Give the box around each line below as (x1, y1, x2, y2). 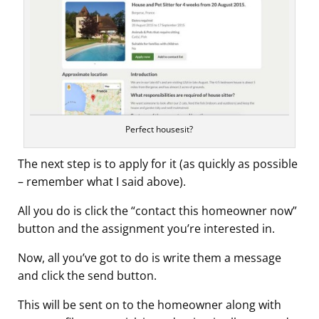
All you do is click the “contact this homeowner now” (18, 202, 297, 219)
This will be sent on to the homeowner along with (18, 296, 281, 313)
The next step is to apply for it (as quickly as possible (18, 155, 298, 172)
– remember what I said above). (18, 173, 186, 189)
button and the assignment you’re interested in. (18, 220, 275, 236)
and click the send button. (18, 267, 157, 283)
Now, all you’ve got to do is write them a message (18, 249, 281, 266)
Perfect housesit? (125, 122, 194, 135)
